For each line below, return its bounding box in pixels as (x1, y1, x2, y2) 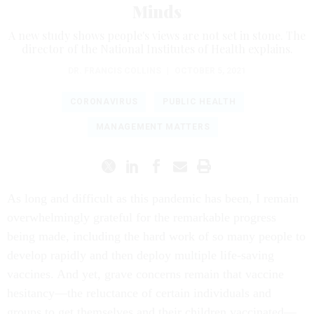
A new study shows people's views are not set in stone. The (8, 27, 306, 43)
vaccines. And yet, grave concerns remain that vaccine (7, 266, 284, 281)
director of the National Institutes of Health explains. (21, 41, 293, 56)
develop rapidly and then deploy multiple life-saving (7, 247, 274, 262)
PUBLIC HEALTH (163, 97, 236, 107)
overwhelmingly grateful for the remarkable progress (7, 210, 276, 224)
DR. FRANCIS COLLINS (68, 65, 161, 76)
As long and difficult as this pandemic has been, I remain (7, 191, 299, 205)
